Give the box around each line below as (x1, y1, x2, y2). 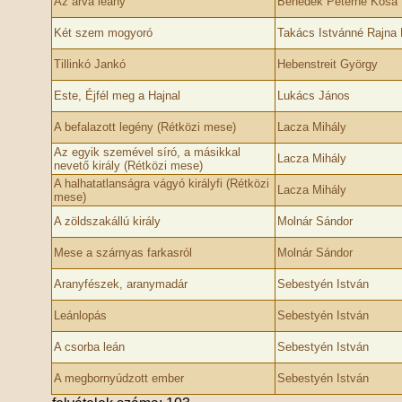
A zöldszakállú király (53, 214, 161, 228)
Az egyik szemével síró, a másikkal (53, 145, 240, 159)
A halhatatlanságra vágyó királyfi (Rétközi (53, 177, 269, 190)
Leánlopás (53, 309, 107, 322)
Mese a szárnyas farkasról (53, 246, 192, 259)
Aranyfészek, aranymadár (53, 277, 188, 291)
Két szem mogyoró (53, 26, 153, 39)
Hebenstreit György (276, 57, 378, 71)
